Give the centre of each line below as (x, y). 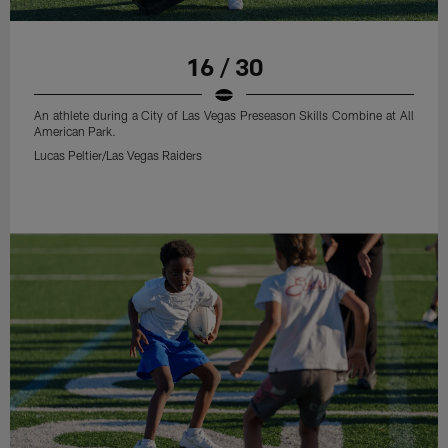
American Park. (75, 130)
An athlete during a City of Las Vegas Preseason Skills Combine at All (224, 114)
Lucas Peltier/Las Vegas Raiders (118, 154)
